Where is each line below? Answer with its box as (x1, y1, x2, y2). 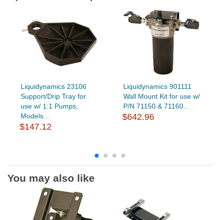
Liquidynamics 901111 (123, 82, 192, 90)
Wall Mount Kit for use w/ (123, 92, 200, 100)
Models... (20, 111, 49, 120)
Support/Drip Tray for (20, 92, 86, 100)
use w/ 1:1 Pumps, (20, 102, 78, 110)
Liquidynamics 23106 (20, 82, 86, 90)
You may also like (7, 172, 95, 184)
